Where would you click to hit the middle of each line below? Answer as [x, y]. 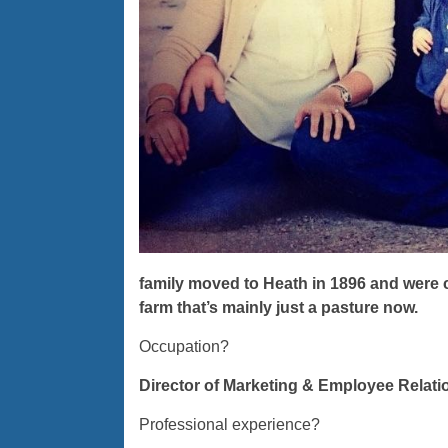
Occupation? [183, 347]
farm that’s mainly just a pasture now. [278, 308]
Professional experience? [229, 425]
